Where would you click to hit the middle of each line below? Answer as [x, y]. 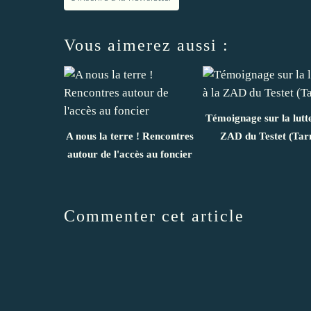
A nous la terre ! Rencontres [130, 136]
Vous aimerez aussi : [146, 45]
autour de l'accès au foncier [130, 154]
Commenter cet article [154, 216]
